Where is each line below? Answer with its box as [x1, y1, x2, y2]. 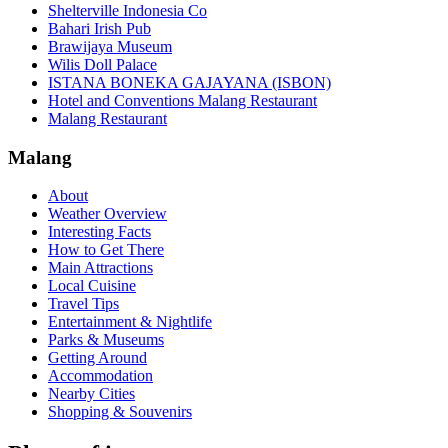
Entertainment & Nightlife [48, 313, 212, 331]
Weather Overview [48, 205, 167, 223]
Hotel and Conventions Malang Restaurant [48, 91, 317, 109]
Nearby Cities [48, 385, 135, 403]
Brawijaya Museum [48, 37, 172, 55]
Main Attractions [48, 259, 153, 277]
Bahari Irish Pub [48, 19, 151, 37]
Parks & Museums [48, 331, 164, 349]
